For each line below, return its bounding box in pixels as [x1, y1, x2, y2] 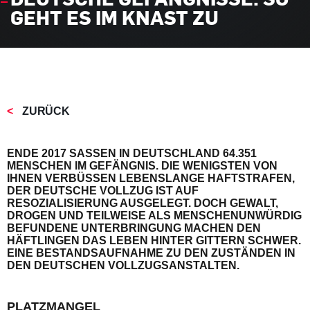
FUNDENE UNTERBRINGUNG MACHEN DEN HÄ [7, 222, 261, 234]
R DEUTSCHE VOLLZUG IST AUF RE [7, 185, 199, 197]
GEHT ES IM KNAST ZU [10, 3, 219, 31]
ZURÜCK [19, 105, 70, 117]
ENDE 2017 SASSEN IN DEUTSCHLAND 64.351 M [7, 147, 257, 159]
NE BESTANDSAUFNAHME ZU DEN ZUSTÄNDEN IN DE [7, 247, 295, 259]
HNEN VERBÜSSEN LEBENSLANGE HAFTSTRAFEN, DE [7, 172, 295, 184]
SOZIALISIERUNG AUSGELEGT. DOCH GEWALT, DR [7, 197, 278, 209]
